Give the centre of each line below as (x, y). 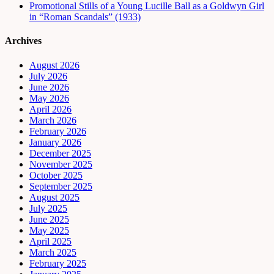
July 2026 (48, 76)
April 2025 (50, 241)
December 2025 (60, 153)
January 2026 (55, 142)
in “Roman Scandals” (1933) (85, 17)
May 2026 (49, 98)
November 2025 (61, 164)
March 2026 (53, 120)
